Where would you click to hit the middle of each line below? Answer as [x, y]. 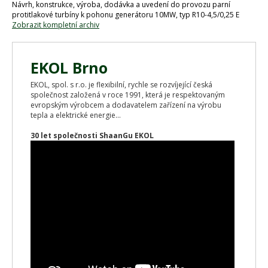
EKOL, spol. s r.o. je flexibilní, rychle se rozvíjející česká [121, 84]
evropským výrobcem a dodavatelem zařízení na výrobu [126, 105]
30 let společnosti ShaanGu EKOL [92, 135]
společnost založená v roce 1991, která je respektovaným [128, 95]
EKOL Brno [69, 67]
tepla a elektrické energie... [76, 115]
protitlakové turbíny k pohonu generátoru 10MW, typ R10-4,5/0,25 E [126, 15]
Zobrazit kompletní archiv [56, 25]
